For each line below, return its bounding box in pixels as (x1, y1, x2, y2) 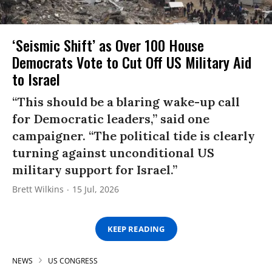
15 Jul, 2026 (72, 183, 119, 195)
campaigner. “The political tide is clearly (12, 128, 255, 144)
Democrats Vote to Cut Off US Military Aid (12, 51, 251, 73)
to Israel (12, 68, 60, 90)
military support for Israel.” (12, 162, 177, 178)
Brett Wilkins (12, 183, 64, 195)
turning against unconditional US (12, 145, 214, 161)
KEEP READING (107, 223, 165, 234)
